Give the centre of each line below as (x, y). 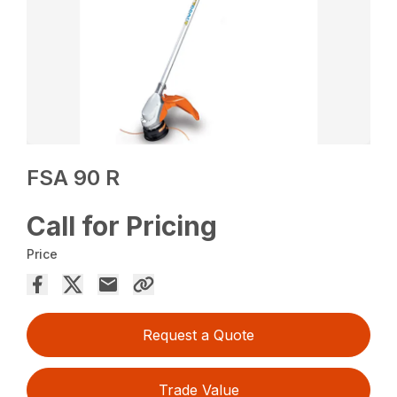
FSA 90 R (74, 178)
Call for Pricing (122, 226)
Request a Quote (198, 335)
